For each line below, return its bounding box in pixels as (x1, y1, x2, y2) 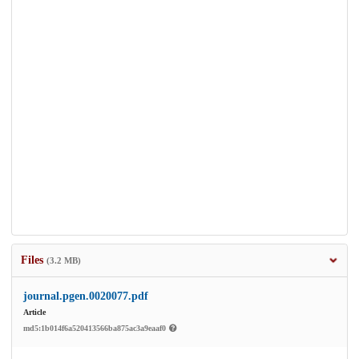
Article (23, 308, 46, 317)
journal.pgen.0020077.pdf (23, 290, 148, 303)
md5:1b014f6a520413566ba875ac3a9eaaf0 (23, 324, 168, 333)
